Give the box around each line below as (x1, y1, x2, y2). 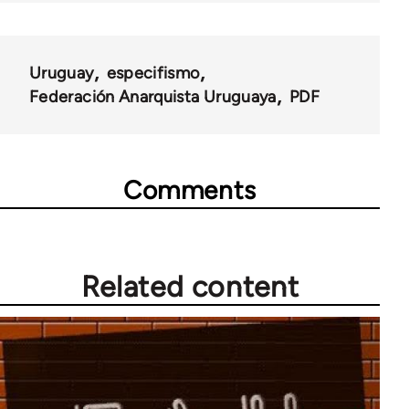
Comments (123, 173, 257, 205)
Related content (80, 268, 299, 304)
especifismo (106, 62, 200, 83)
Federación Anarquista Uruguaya (29, 86, 277, 107)
